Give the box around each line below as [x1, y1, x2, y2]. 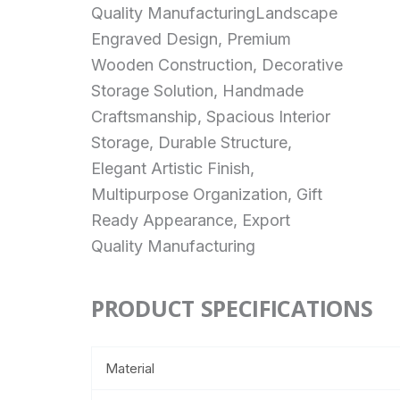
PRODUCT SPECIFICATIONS [91, 293, 373, 324]
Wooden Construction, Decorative [91, 55, 343, 75]
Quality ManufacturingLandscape [91, 4, 337, 23]
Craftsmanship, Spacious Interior [91, 107, 330, 127]
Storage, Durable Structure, [91, 133, 292, 153]
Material [105, 359, 154, 377]
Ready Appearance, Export [91, 211, 290, 230]
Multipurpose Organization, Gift [91, 185, 322, 204]
